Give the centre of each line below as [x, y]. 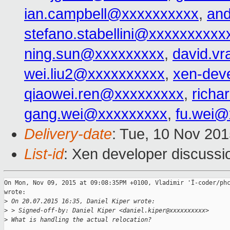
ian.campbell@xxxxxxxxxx [111, 14]
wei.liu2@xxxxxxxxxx [94, 74]
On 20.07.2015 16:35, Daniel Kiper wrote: [81, 202]
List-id [44, 154]
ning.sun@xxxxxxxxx [94, 54]
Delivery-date [68, 134]
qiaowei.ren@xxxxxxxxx [104, 94]
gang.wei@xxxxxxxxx [96, 114]
